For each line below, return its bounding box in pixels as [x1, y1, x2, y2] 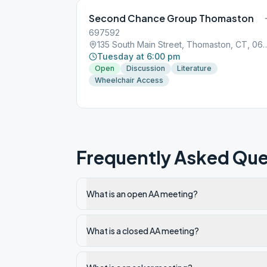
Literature [177, 64, 212, 73]
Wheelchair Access [95, 76, 163, 85]
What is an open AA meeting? [86, 188, 198, 199]
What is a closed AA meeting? [86, 225, 199, 236]
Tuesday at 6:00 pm [97, 51, 180, 61]
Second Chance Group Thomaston [89, 12, 254, 24]
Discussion [126, 64, 165, 73]
